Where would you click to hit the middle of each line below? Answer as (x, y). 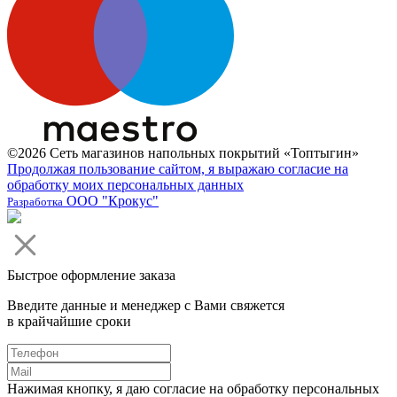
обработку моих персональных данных (125, 185)
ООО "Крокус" (111, 201)
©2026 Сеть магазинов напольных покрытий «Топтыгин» (183, 153)
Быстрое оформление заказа (91, 276)
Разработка (35, 202)
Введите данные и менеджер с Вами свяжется (146, 306)
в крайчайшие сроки (69, 322)
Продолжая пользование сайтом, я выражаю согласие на (178, 169)
